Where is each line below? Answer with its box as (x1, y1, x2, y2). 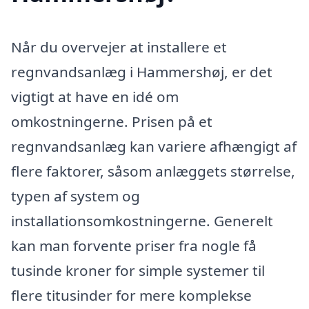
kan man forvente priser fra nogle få (11, 235, 257, 255)
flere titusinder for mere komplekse (11, 285, 252, 305)
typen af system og (11, 186, 140, 206)
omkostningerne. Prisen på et (11, 111, 212, 131)
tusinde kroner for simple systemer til (11, 260, 265, 280)
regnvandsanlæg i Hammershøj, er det (11, 61, 272, 81)
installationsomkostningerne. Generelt (11, 210, 273, 230)
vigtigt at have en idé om (11, 86, 179, 106)
